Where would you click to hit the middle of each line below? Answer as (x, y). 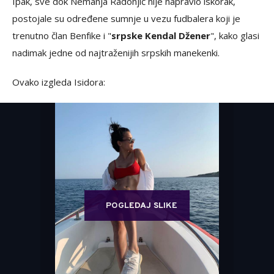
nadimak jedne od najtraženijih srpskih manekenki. (116, 53)
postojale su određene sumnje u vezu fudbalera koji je (126, 18)
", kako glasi (235, 35)
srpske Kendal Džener (161, 35)
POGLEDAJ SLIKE (142, 206)
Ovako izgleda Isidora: (59, 82)
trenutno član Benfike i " (62, 35)
